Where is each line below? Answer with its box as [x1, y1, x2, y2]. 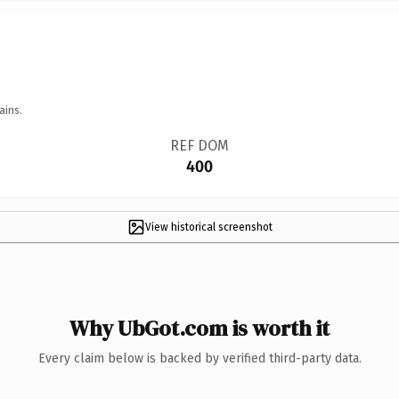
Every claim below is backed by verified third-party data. [37, 350, 362, 366]
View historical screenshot [144, 220, 273, 233]
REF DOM [169, 136, 229, 154]
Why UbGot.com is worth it [69, 313, 330, 343]
